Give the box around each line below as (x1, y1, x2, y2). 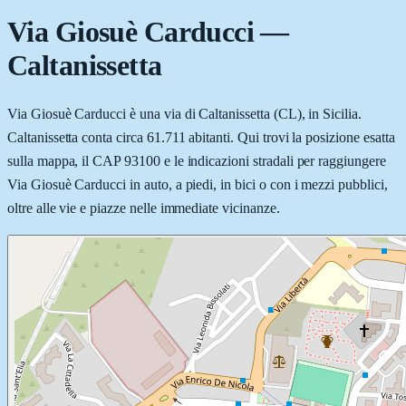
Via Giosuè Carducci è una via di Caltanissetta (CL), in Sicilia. (7, 105, 362, 121)
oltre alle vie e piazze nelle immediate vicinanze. (7, 199, 280, 216)
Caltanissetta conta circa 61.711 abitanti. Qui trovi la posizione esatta (7, 129, 395, 145)
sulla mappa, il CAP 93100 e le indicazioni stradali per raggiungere (7, 152, 386, 169)
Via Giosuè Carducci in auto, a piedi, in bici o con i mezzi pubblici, (7, 176, 388, 192)
